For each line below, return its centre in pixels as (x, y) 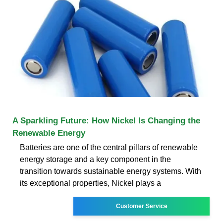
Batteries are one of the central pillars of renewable (109, 147)
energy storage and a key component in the (95, 159)
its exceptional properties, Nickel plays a (90, 183)
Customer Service (141, 206)
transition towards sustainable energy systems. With (111, 171)
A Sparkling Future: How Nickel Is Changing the (106, 120)
